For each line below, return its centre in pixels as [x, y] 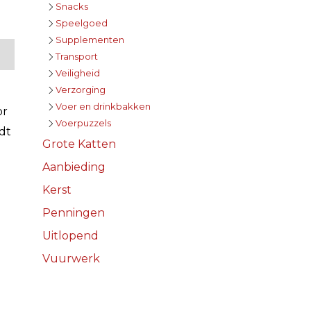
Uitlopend [70, 235]
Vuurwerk [71, 258]
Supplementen [90, 39]
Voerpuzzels [83, 123]
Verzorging [81, 89]
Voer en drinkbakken [103, 106]
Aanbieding [74, 167]
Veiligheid [78, 73]
